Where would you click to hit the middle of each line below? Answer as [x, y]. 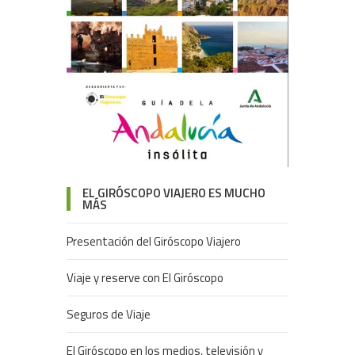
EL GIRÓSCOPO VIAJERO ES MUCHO [174, 193]
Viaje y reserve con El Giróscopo [145, 277]
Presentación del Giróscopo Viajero [154, 241]
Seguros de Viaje [109, 314]
